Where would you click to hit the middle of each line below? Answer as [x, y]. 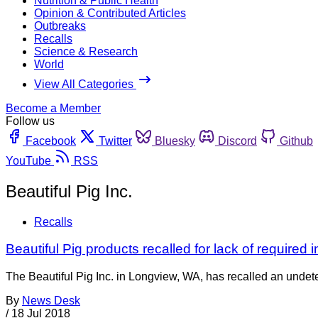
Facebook [51, 141]
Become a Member [53, 108]
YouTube [28, 160]
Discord [237, 141]
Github [296, 141]
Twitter [115, 141]
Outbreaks [60, 26]
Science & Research [86, 51]
